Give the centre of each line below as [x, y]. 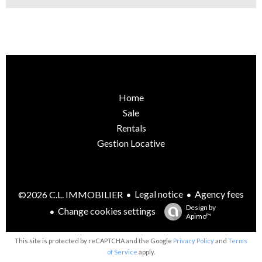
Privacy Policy [194, 241]
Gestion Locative [131, 143]
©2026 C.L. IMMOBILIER [70, 195]
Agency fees [219, 194]
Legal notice [159, 194]
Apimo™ [199, 216]
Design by [201, 208]
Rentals [131, 128]
